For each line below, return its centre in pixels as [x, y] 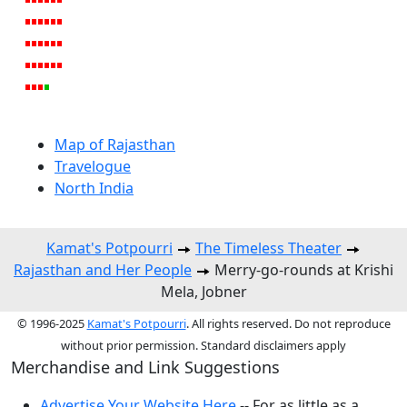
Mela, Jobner [203, 292]
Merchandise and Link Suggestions [145, 367]
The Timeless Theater [268, 248]
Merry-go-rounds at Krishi [302, 270]
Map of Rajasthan [115, 145]
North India [94, 189]
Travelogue [93, 167]
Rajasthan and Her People [103, 270]
